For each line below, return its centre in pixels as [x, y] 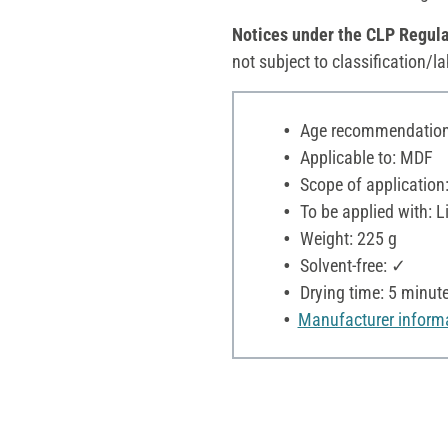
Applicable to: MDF [364, 157]
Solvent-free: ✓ [350, 265]
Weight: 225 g [346, 238]
